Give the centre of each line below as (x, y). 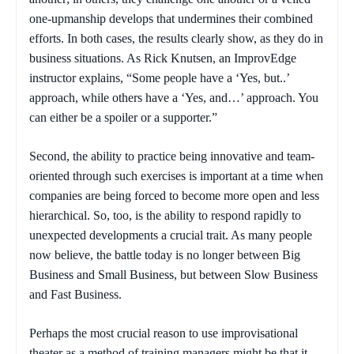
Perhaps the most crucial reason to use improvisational (164, 333)
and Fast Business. (75, 295)
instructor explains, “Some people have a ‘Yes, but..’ (159, 78)
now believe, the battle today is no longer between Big (165, 255)
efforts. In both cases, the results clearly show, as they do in (176, 39)
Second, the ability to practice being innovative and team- (172, 156)
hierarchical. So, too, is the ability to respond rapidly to (165, 216)
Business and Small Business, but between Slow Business (173, 275)
